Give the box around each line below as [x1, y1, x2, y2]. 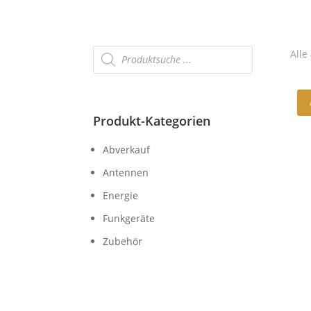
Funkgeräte [103, 212, 155, 225]
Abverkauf [103, 143, 151, 156]
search [92, 52, 124, 66]
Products [92, 42, 134, 56]
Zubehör [103, 235, 143, 248]
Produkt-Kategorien [93, 112, 211, 129]
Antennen [103, 166, 149, 179]
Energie [103, 189, 139, 202]
